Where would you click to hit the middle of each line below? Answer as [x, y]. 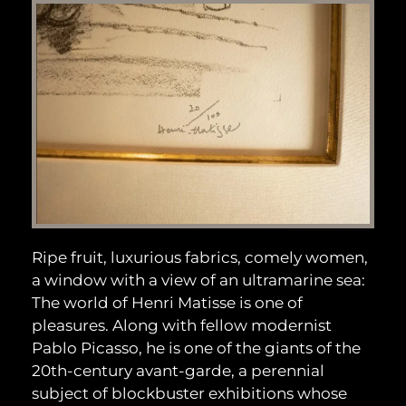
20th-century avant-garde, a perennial [178, 371]
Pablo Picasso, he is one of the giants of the [196, 348]
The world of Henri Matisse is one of [167, 303]
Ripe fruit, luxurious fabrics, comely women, [200, 258]
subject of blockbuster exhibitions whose [189, 394]
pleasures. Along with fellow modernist [182, 326]
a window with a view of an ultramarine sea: [198, 280]
